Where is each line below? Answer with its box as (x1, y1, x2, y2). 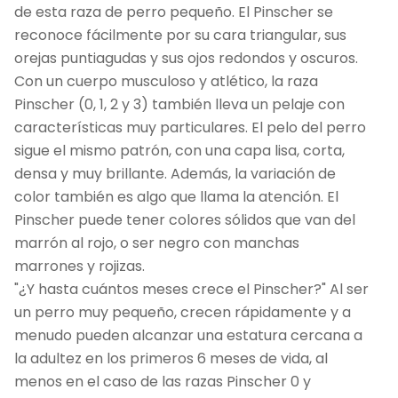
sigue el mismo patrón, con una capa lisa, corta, (14, 139, 345, 161)
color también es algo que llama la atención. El (14, 186, 338, 207)
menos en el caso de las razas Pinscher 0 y (14, 370, 311, 392)
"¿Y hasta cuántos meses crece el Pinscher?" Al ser (14, 278, 369, 299)
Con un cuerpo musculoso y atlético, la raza (14, 70, 318, 92)
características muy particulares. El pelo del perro (14, 116, 366, 138)
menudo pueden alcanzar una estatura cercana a (14, 324, 362, 346)
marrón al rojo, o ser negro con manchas (14, 232, 299, 253)
